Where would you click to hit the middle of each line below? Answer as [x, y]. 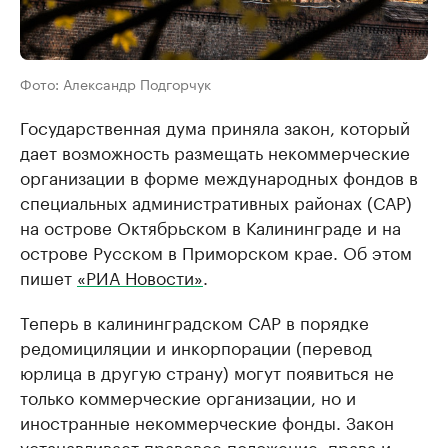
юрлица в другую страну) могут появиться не [207, 371]
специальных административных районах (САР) [216, 201]
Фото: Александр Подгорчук [115, 83]
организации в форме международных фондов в [219, 176]
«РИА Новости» [140, 276]
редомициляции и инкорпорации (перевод [196, 346]
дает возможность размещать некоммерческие [215, 151]
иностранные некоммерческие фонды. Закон [207, 421]
